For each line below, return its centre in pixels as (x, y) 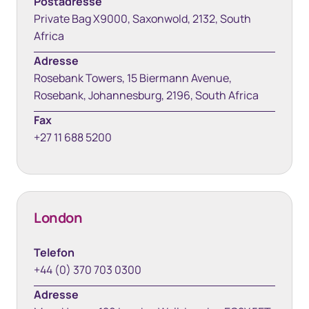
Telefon (54, 252)
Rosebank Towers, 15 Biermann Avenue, (133, 78)
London (58, 218)
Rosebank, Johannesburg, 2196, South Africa (146, 95)
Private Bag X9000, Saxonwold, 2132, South (142, 19)
